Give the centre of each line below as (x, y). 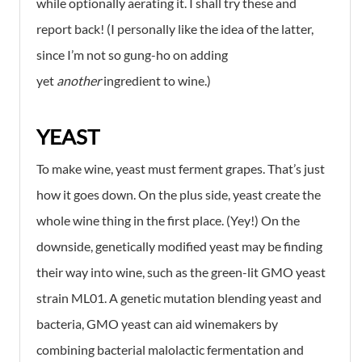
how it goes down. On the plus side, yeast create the (179, 194)
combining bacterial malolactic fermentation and (170, 349)
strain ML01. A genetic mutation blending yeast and (179, 297)
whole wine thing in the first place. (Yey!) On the (168, 220)
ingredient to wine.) (157, 80)
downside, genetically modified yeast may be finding (179, 246)
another (80, 80)
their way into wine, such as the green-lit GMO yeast (181, 271)
